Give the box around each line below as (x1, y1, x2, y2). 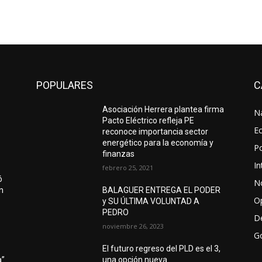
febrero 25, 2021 (102, 163, 154, 172)
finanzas (102, 149, 135, 158)
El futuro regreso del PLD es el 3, (102, 244, 221, 253)
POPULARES (36, 79, 93, 91)
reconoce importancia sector (102, 127, 209, 136)
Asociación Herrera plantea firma (102, 105, 225, 114)
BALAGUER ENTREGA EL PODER (102, 185, 221, 195)
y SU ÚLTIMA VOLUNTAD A (102, 196, 200, 206)
